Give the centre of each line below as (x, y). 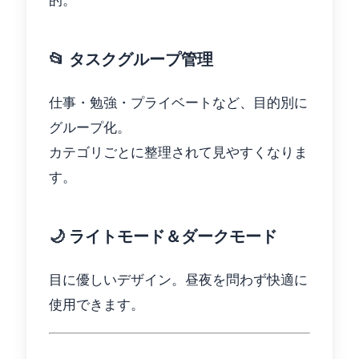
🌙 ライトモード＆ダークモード (163, 236)
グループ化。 (90, 127)
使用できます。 (97, 304)
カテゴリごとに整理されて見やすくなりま (178, 152)
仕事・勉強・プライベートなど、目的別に (178, 102)
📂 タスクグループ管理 (131, 59)
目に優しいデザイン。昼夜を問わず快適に (178, 279)
